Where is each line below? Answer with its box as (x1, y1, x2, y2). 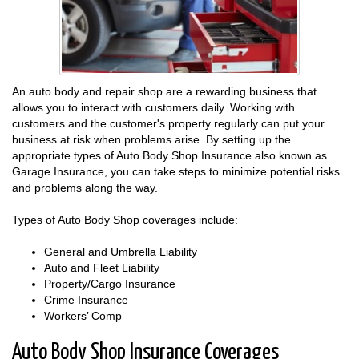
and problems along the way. (12, 180, 158, 194)
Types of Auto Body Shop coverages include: (12, 212, 238, 226)
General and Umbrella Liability (44, 244, 197, 258)
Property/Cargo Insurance (44, 276, 175, 290)
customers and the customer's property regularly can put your (12, 116, 325, 130)
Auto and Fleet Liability (44, 260, 159, 274)
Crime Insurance (44, 292, 128, 306)
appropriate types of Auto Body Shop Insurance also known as (12, 148, 327, 162)
